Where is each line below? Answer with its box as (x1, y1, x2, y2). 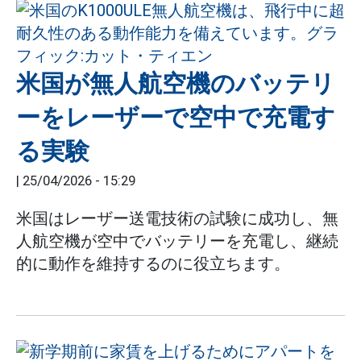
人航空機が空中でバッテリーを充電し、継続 (16, 231, 338, 251)
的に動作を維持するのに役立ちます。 (16, 254, 290, 273)
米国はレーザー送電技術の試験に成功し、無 (16, 209, 338, 228)
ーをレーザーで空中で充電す (16, 103, 335, 131)
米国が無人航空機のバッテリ (16, 69, 335, 98)
